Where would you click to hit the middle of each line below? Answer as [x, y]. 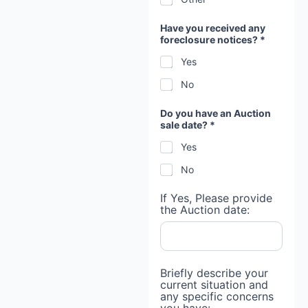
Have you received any [212, 28]
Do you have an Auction [215, 113]
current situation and [214, 285]
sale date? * [187, 125]
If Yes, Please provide [216, 198]
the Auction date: [205, 210]
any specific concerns [217, 297]
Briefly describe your [214, 273]
